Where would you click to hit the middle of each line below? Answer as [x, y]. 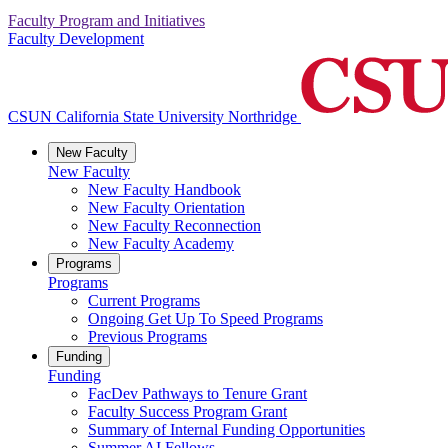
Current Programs [144, 301]
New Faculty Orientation [166, 208]
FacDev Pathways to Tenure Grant [197, 394]
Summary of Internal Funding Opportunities [226, 430]
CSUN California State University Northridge [152, 117]
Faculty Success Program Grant [187, 412]
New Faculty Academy [161, 244]
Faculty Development [76, 39]
